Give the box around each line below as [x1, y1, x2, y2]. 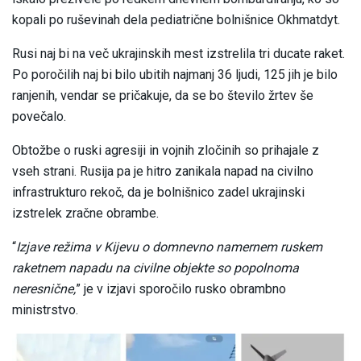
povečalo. [12, 109, 66, 125]
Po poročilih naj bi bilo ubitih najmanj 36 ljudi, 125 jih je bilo [12, 67, 338, 83]
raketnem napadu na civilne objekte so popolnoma [12, 260, 299, 276]
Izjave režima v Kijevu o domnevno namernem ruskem [16, 239, 322, 255]
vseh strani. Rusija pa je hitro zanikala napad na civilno [12, 164, 313, 180]
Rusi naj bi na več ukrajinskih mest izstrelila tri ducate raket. [12, 46, 345, 62]
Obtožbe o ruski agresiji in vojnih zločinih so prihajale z [12, 143, 319, 159]
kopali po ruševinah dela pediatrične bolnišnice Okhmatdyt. [12, 12, 340, 28]
